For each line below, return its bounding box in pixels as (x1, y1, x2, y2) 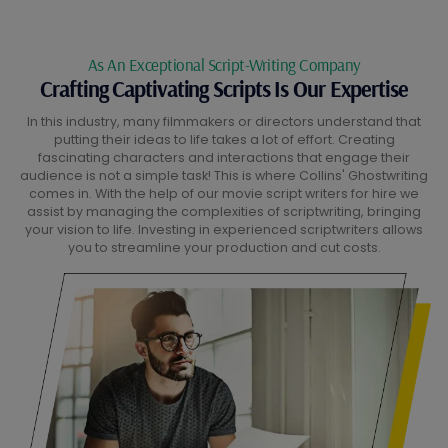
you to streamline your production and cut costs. (67, 239, 381, 257)
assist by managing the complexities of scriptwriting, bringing (27, 203, 421, 221)
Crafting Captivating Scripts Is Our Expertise (40, 75, 408, 104)
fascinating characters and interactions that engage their (38, 149, 410, 167)
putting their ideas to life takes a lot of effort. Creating (53, 131, 395, 149)
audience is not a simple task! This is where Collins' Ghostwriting (20, 167, 428, 185)
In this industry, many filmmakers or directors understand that (27, 113, 421, 131)
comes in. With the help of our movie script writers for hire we (29, 185, 419, 203)
